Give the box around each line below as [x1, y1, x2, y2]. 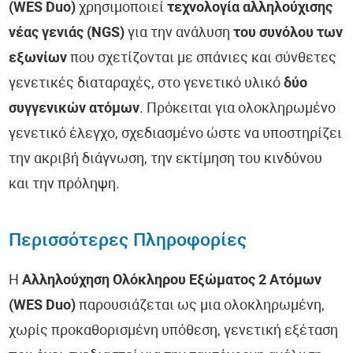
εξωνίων [9, 51, 68, 67]
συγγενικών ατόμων [9, 102, 140, 117]
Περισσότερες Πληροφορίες [9, 232, 247, 251]
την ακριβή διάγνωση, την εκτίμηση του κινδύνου [9, 152, 323, 168]
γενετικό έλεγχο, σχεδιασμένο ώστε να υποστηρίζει [9, 127, 343, 143]
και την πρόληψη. [9, 177, 121, 193]
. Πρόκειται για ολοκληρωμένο [139, 102, 336, 117]
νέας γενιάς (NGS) [9, 26, 125, 42]
